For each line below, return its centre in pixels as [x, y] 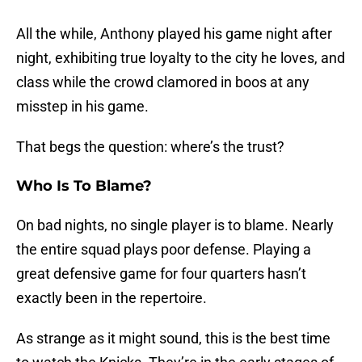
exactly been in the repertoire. [112, 298]
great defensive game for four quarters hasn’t [161, 274]
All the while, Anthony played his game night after [174, 34]
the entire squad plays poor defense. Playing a [164, 250]
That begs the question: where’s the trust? [150, 147]
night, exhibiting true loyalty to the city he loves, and [181, 58]
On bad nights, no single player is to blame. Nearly [175, 225]
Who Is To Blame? [88, 186]
